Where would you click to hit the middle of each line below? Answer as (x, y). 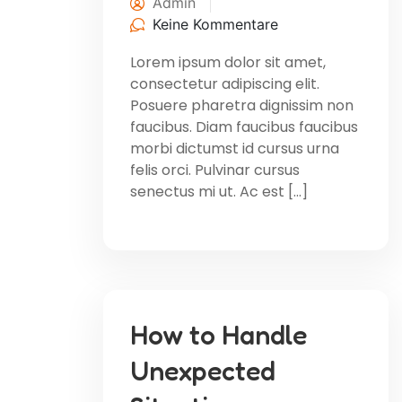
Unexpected (203, 370)
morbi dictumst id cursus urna (235, 148)
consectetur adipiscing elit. (225, 83)
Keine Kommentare (215, 24)
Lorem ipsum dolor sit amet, (228, 62)
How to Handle (218, 334)
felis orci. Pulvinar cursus (215, 170)
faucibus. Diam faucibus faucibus (244, 127)
